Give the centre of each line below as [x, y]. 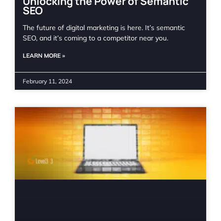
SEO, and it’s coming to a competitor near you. [95, 38]
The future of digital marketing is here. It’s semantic [104, 28]
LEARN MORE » [44, 56]
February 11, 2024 [47, 81]
